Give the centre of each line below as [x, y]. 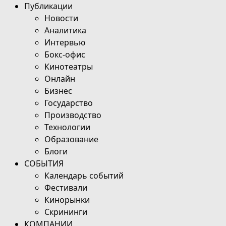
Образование [71, 139]
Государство [69, 103]
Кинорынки [67, 200]
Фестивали [66, 188]
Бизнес [58, 91]
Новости [61, 18]
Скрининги [66, 212]
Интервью [65, 43]
